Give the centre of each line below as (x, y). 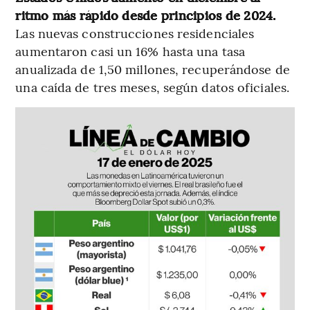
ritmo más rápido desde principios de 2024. (146, 15)
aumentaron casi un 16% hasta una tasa (130, 51)
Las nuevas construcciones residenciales (135, 33)
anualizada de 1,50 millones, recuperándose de (153, 69)
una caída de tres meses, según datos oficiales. (153, 86)
